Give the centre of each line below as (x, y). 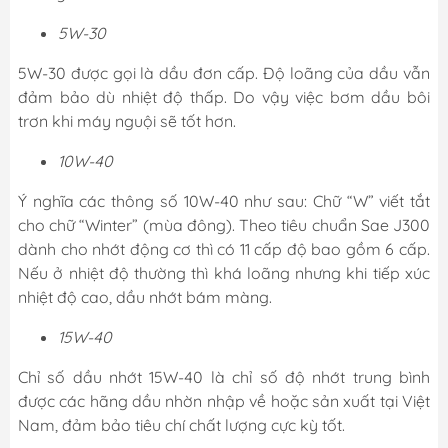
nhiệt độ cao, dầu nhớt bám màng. (145, 297)
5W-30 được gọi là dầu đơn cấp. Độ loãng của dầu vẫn (224, 73)
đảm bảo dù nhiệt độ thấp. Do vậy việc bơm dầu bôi (224, 97)
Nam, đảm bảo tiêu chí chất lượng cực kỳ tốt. (181, 425)
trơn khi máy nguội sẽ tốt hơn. (127, 121)
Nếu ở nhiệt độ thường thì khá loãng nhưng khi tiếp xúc (224, 273)
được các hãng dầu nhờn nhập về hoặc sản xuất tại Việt (224, 401)
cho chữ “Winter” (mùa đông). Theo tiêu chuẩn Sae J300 (224, 225)
